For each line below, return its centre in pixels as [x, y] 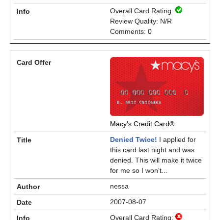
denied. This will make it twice [156, 160]
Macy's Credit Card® [142, 124]
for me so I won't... [139, 170]
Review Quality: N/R [141, 21]
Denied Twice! [134, 139]
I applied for [177, 139]
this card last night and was [152, 150]
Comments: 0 [131, 31]
